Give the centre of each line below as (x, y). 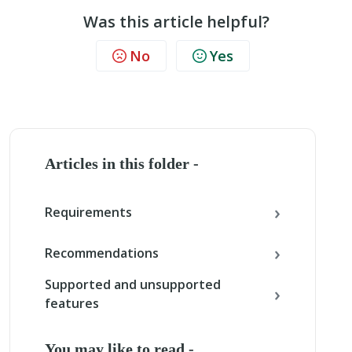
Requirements (88, 212)
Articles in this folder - (122, 163)
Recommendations (102, 253)
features (72, 303)
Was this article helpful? (176, 22)
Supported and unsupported (133, 284)
